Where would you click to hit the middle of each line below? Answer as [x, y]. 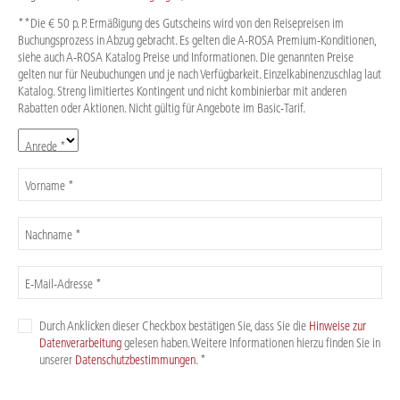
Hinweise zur [337, 325]
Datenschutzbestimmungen [135, 359]
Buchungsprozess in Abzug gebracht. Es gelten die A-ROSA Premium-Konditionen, [197, 40]
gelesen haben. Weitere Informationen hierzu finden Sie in [251, 342]
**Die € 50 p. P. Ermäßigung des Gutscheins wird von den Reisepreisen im [181, 23]
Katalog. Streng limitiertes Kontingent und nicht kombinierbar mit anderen [182, 91]
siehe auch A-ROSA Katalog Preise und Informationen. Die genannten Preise [186, 57]
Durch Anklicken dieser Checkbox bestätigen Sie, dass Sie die [174, 325]
